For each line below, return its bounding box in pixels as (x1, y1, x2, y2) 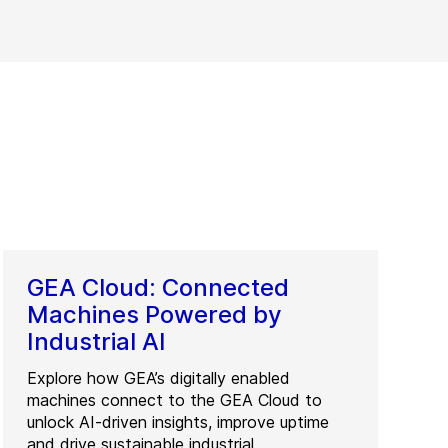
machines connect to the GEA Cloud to (27, 389, 323, 410)
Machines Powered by (27, 299, 283, 329)
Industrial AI (27, 326, 167, 356)
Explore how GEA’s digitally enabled (27, 367, 291, 388)
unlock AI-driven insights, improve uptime (27, 411, 330, 432)
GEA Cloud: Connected (27, 272, 290, 302)
